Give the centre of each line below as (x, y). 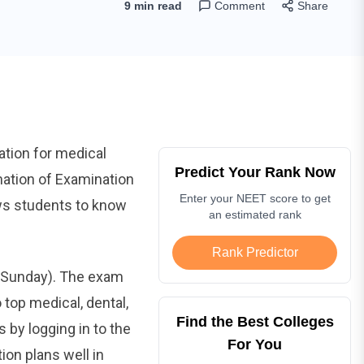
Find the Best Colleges (255, 321)
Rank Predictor (255, 252)
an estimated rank (255, 214)
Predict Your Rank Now (255, 172)
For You (255, 344)
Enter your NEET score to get (255, 198)
